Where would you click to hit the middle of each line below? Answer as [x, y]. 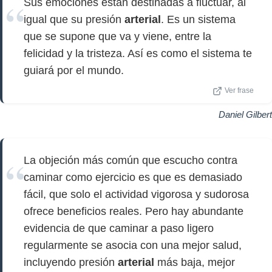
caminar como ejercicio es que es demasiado [133, 177]
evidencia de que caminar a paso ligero [119, 228]
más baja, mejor [195, 262]
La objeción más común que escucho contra [131, 160]
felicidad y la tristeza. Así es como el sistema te [138, 53]
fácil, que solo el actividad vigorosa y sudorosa [136, 194]
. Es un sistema [198, 19]
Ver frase [239, 90]
